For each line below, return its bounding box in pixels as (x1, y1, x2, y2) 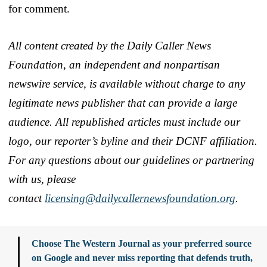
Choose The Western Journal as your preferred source (32, 238, 252, 249)
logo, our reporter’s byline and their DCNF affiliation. (8, 134, 257, 147)
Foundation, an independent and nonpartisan (8, 58, 220, 71)
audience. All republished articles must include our (8, 115, 240, 128)
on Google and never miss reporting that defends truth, (32, 252, 253, 263)
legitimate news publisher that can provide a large (8, 96, 237, 109)
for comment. (8, 2, 70, 15)
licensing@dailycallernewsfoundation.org (45, 191, 235, 204)
